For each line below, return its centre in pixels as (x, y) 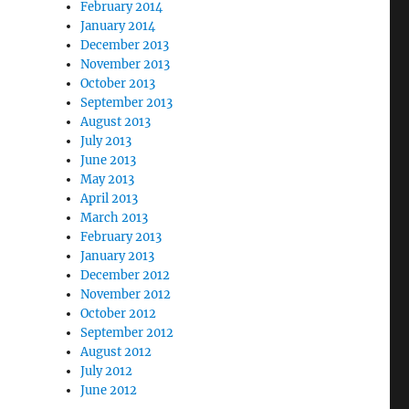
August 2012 (116, 351)
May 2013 (108, 179)
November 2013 (126, 64)
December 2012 (126, 275)
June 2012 (109, 390)
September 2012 (127, 332)
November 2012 (126, 294)
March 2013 (115, 217)
